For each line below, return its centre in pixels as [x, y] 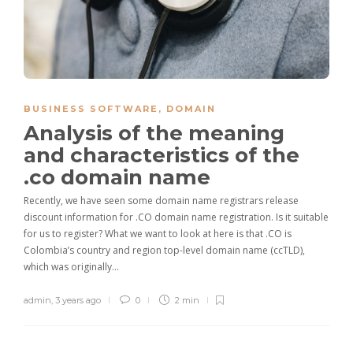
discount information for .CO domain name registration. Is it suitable [176, 217]
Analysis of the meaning [154, 133]
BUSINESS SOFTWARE [91, 108]
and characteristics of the [162, 155]
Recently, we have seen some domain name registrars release [161, 200]
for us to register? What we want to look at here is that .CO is [158, 233]
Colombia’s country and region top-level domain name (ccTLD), [164, 250]
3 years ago [78, 300]
